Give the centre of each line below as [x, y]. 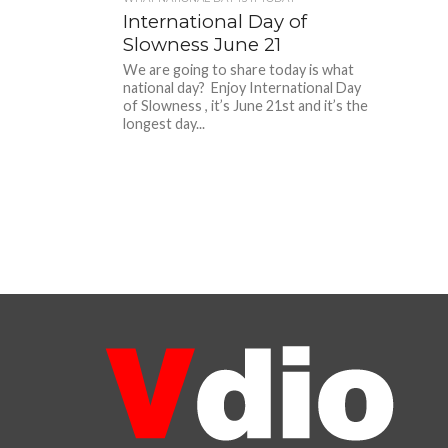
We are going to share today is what [239, 69]
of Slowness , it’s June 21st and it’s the [246, 105]
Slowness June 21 [202, 44]
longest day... [164, 123]
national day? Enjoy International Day [242, 87]
